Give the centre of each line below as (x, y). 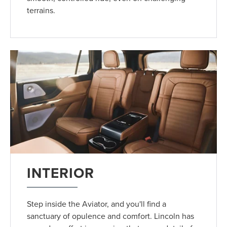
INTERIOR (61, 173)
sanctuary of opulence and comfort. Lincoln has (111, 216)
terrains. (41, 10)
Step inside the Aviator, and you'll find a (97, 204)
